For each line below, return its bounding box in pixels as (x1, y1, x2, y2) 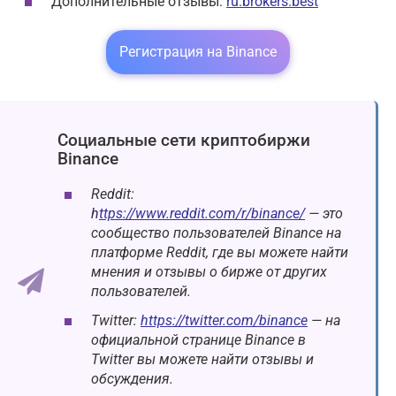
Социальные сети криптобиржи (57, 129, 310, 150)
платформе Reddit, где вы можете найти (91, 244, 348, 262)
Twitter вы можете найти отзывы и (91, 351, 314, 369)
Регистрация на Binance (119, 42, 277, 60)
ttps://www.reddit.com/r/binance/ (99, 205, 305, 223)
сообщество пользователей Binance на (91, 225, 341, 242)
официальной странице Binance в (91, 331, 306, 349)
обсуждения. (91, 370, 173, 388)
